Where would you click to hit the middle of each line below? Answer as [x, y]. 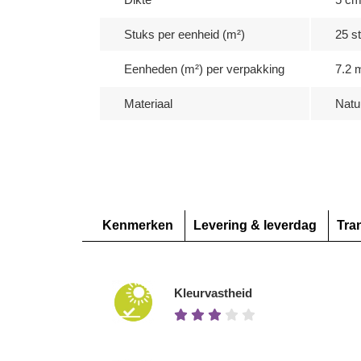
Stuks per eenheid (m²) [185, 34]
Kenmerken [138, 225]
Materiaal [148, 104]
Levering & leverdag [255, 225]
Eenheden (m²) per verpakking [204, 69]
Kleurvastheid [213, 293]
